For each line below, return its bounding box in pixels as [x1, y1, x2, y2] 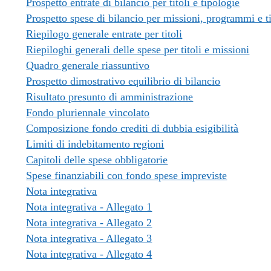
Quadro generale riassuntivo [26, 59, 150, 71]
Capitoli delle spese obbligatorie [26, 154, 168, 166]
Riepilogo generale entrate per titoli [26, 28, 183, 40]
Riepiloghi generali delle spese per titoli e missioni [26, 44, 250, 56]
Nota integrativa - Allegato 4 [26, 248, 152, 260]
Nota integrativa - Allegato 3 [26, 232, 152, 244]
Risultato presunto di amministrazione [26, 91, 194, 103]
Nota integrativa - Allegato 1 [26, 201, 152, 213]
